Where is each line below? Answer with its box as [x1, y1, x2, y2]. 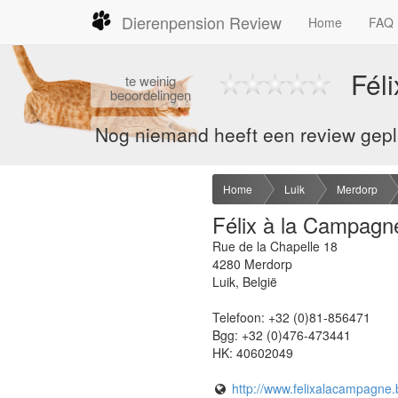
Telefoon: [212, 307, 268, 326]
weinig [139, 71, 176, 90]
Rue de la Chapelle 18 [212, 236, 338, 255]
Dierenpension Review [122, 11, 282, 34]
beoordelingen [110, 85, 191, 104]
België [243, 272, 277, 291]
